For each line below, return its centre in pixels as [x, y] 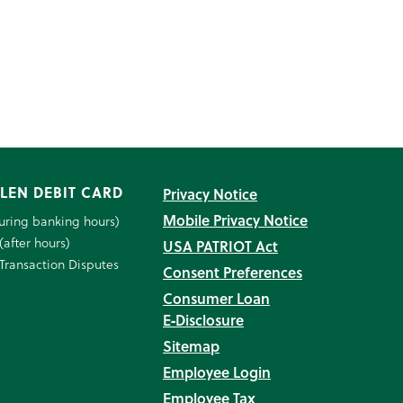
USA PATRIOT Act [220, 246]
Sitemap [191, 346]
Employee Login [217, 372]
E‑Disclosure [203, 320]
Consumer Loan [216, 298]
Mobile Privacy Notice [235, 220]
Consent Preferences [233, 272]
